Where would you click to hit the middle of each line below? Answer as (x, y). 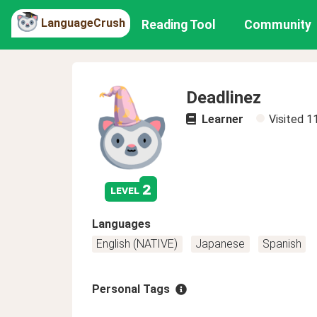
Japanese (220, 244)
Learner (221, 119)
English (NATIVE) (137, 244)
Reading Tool (179, 25)
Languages (121, 224)
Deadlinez (224, 98)
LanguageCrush (83, 23)
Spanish (282, 244)
